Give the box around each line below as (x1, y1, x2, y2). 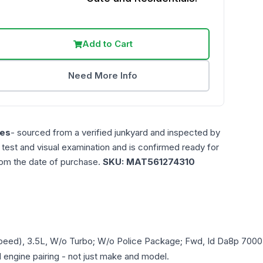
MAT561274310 (126, 156, 195, 168)
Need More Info (68, 70, 138, 82)
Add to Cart (82, 38, 133, 50)
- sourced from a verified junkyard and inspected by (11, 127, 220, 139)
